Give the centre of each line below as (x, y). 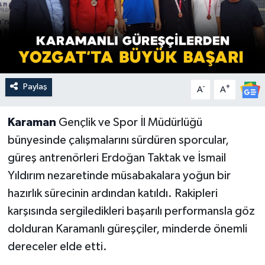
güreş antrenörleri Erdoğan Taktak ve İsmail (117, 158)
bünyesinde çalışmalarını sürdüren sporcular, (118, 140)
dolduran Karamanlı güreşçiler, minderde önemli (127, 229)
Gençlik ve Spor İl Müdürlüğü (129, 123)
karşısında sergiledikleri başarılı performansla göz (131, 211)
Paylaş (35, 87)
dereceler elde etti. (57, 247)
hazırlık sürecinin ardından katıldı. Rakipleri (112, 194)
